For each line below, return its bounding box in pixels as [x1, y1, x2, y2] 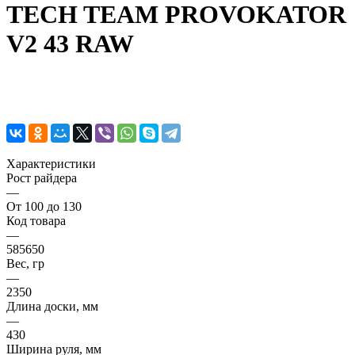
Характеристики [6, 156, 96, 170]
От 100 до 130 [6, 199, 82, 213]
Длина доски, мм [6, 299, 98, 313]
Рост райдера [6, 170, 77, 185]
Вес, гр [6, 256, 44, 270]
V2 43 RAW [6, 29, 134, 59]
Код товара [6, 213, 66, 227]
